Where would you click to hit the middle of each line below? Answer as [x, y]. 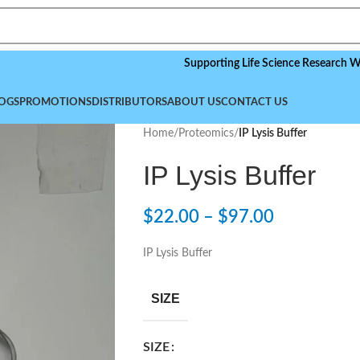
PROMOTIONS [55, 102]
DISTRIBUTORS [129, 102]
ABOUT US [194, 102]
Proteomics [206, 133]
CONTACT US [254, 102]
